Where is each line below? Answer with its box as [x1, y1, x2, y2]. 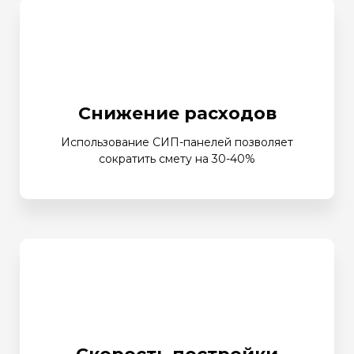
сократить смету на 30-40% [99, 151, 255, 166]
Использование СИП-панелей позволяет [61, 134, 293, 149]
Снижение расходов [77, 102, 277, 124]
